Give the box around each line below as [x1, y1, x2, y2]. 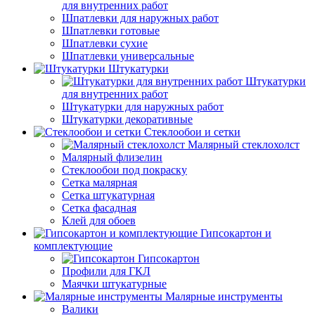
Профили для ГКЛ [62, 265, 150, 278]
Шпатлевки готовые [62, 25, 160, 37]
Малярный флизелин [62, 151, 162, 164]
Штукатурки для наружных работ [62, 101, 224, 113]
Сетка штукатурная [62, 189, 155, 202]
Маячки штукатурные [62, 278, 167, 290]
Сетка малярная [62, 176, 137, 189]
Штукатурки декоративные [62, 113, 193, 126]
